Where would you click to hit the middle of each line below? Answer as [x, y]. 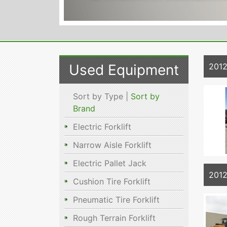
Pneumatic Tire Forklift [116, 199]
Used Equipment [124, 70]
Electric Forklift [102, 126]
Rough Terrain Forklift [114, 218]
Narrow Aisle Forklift [112, 145]
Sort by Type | [102, 96]
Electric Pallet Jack [110, 163]
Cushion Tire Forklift [112, 181]
